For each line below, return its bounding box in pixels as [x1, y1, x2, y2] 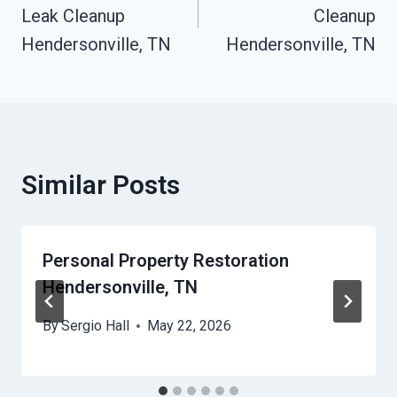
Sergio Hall [61, 317, 130, 335]
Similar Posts [21, 169, 180, 201]
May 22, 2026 [147, 317, 232, 335]
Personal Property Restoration [43, 250, 289, 272]
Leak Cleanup [21, 5, 125, 27]
